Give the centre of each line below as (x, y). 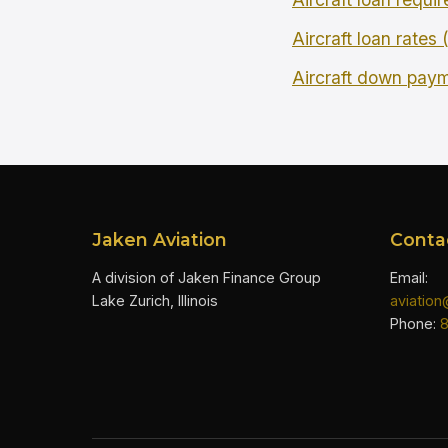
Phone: (415, 324)
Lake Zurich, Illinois (155, 301)
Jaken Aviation (159, 240)
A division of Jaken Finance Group (206, 278)
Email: (409, 278)
